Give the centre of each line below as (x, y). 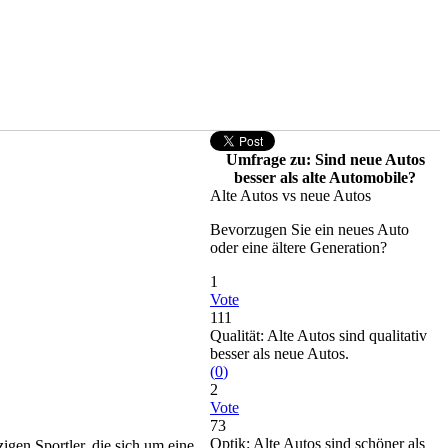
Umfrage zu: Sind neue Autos (325, 159)
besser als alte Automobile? (325, 177)
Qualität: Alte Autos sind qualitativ (318, 335)
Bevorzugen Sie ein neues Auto (309, 229)
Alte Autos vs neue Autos (290, 195)
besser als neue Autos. (279, 353)
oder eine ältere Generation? (298, 247)
